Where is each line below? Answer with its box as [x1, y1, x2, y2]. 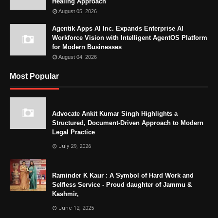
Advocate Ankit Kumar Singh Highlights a [52, 109, 178, 117]
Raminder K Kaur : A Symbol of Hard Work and [52, 171, 194, 179]
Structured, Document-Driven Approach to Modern [52, 119, 203, 127]
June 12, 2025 [58, 204, 94, 211]
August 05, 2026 [58, 8, 97, 14]
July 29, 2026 [58, 143, 91, 149]
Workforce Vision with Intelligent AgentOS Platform [52, 34, 207, 41]
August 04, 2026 [58, 54, 97, 60]
